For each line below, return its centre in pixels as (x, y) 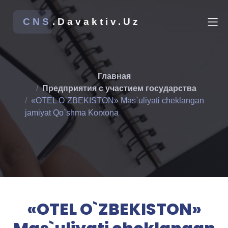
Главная (114, 76)
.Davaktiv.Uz (96, 22)
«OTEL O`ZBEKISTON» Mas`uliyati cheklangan (118, 101)
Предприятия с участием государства (119, 89)
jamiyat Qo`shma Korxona (72, 113)
